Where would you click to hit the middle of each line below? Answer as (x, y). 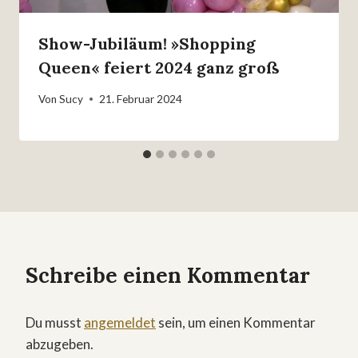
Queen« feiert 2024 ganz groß (159, 68)
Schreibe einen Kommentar (168, 275)
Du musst (55, 322)
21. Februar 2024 (141, 99)
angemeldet (120, 322)
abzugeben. (60, 344)
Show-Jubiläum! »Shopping (147, 44)
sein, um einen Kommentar (236, 322)
